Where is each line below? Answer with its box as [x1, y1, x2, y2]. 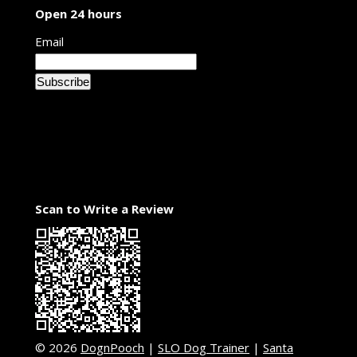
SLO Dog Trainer [158, 339, 249, 355]
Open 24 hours [35, 5, 122, 22]
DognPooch [80, 339, 144, 355]
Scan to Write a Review [35, 200, 174, 217]
